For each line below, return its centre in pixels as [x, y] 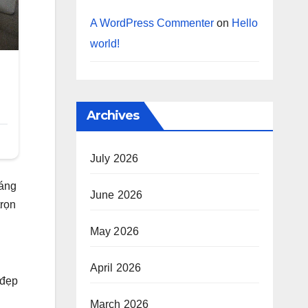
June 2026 [116, 195]
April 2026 [115, 268]
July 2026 [114, 158]
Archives [113, 115]
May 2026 [114, 231]
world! [104, 44]
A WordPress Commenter [152, 23]
